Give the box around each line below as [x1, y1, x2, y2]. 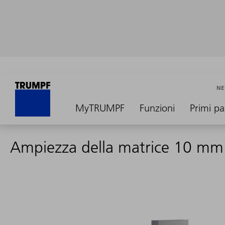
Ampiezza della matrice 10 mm [10, 138, 223, 157]
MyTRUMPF [75, 102, 125, 114]
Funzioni [140, 102, 175, 114]
